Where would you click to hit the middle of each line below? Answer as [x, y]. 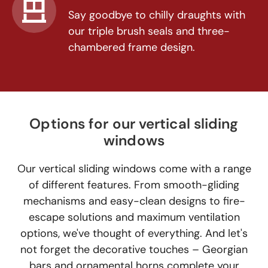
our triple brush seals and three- [149, 31]
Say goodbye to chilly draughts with [157, 15]
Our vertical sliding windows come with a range [134, 169]
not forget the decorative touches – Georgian [134, 249]
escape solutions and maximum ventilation [134, 217]
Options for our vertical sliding [134, 124]
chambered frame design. [132, 47]
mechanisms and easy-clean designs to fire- [134, 201]
